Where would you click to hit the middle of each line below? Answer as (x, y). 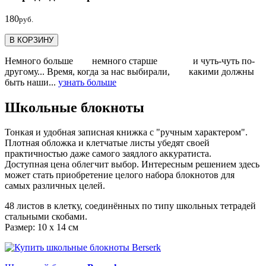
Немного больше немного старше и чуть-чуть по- (130, 61)
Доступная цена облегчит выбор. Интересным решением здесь (132, 164)
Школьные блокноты (75, 107)
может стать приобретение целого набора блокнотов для (120, 175)
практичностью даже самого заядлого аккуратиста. (108, 154)
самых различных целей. (55, 186)
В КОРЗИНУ (31, 40)
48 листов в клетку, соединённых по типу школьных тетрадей (130, 206)
